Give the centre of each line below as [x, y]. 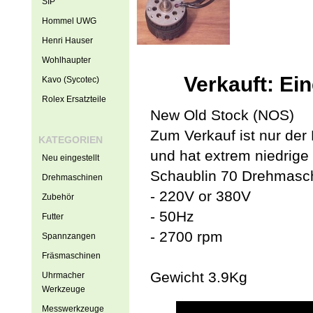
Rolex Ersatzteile [74, 99]
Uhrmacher [63, 275]
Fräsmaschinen [71, 256]
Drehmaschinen [72, 177]
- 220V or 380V [200, 196]
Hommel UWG [69, 21]
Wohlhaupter [66, 60]
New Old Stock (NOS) [222, 115]
